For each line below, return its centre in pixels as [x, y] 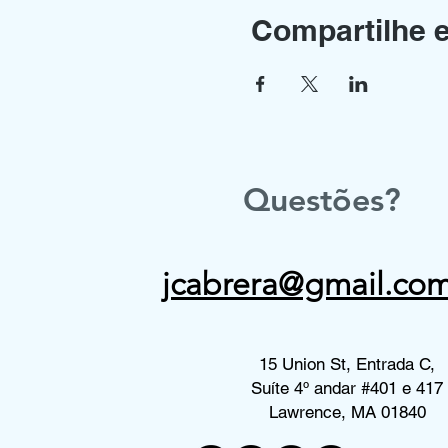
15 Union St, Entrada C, [347, 364]
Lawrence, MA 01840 [347, 412]
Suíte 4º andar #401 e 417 [347, 388]
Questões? [322, 199]
